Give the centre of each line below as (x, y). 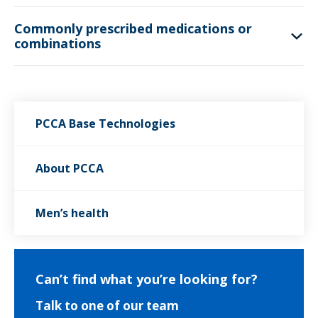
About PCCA (70, 168)
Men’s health (72, 213)
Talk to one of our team (107, 306)
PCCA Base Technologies (105, 124)
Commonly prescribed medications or (133, 28)
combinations (57, 43)
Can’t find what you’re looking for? (147, 279)
